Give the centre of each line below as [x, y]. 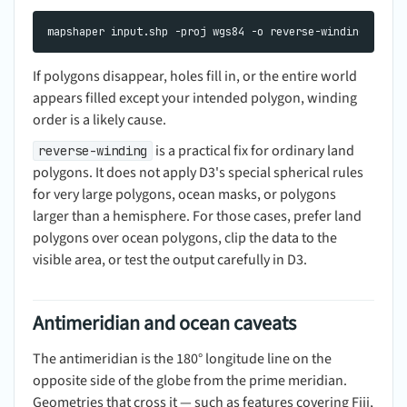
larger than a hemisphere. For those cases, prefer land [197, 216]
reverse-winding [93, 150]
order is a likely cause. [99, 119]
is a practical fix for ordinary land [253, 150]
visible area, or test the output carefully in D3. [170, 259]
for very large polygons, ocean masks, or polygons [184, 194]
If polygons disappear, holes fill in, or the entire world [195, 76]
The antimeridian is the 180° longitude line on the [182, 358]
